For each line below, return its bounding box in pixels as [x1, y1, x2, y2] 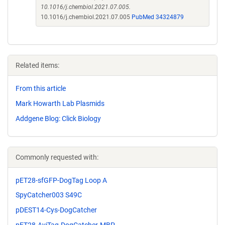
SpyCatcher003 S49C [16, 191, 82, 199]
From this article [16, 84, 66, 92]
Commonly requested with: [16, 153, 98, 161]
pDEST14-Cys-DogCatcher [16, 206, 97, 214]
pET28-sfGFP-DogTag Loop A [16, 176, 107, 184]
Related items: [16, 61, 59, 69]
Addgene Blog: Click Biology [16, 114, 101, 123]
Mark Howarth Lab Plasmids [16, 99, 104, 107]
